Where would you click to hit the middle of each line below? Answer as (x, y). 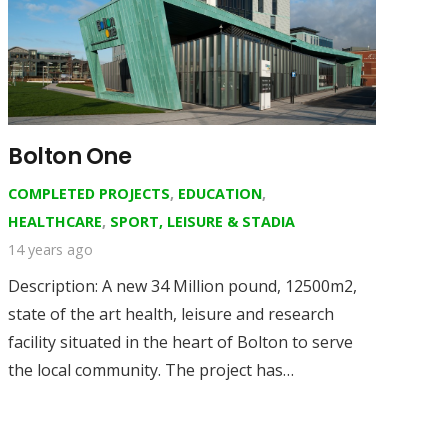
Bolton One (70, 155)
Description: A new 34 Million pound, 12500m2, (182, 285)
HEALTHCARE (55, 221)
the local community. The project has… (151, 369)
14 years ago (50, 249)
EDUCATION (220, 193)
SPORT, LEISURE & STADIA (202, 221)
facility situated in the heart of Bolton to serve (180, 341)
